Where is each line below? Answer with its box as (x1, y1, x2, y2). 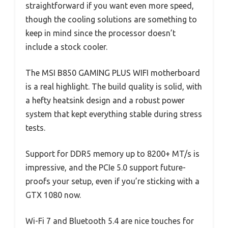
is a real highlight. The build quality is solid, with (25, 82, 202, 92)
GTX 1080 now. (25, 190, 81, 200)
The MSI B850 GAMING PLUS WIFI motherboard (25, 68, 200, 78)
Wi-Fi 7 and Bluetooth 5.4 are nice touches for (25, 216, 194, 226)
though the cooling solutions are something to (25, 15, 197, 24)
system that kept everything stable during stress (25, 109, 202, 119)
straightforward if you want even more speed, (25, 1, 194, 11)
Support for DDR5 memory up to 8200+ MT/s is (25, 149, 199, 159)
